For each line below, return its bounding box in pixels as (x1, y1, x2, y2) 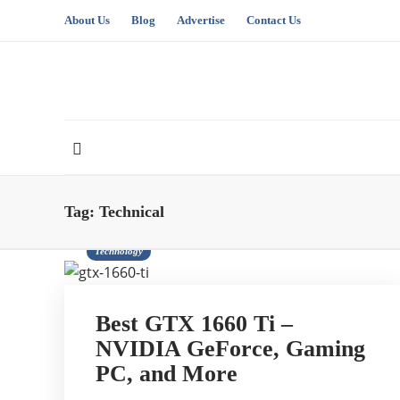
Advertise (177, 13, 225, 27)
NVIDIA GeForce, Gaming (96, 336, 365, 362)
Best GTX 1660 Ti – (96, 311, 293, 337)
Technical (99, 203, 164, 221)
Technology (95, 246, 143, 256)
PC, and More (96, 361, 237, 387)
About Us (64, 13, 110, 27)
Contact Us (246, 13, 301, 27)
